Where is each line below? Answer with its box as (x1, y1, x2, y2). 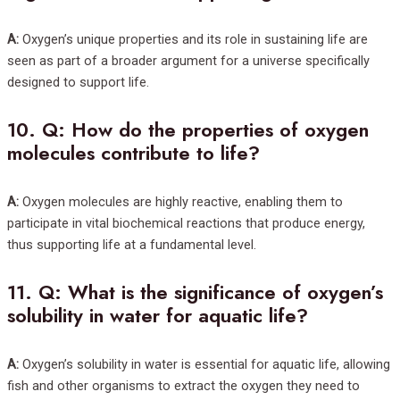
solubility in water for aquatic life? (7, 302, 308, 330)
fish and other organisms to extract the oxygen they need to (7, 378, 360, 395)
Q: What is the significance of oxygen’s (38, 279, 383, 307)
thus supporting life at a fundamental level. (7, 237, 256, 254)
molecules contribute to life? (7, 139, 260, 168)
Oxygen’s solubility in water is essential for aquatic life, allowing (19, 356, 390, 373)
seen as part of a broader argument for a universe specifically (7, 53, 370, 70)
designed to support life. (7, 74, 149, 91)
